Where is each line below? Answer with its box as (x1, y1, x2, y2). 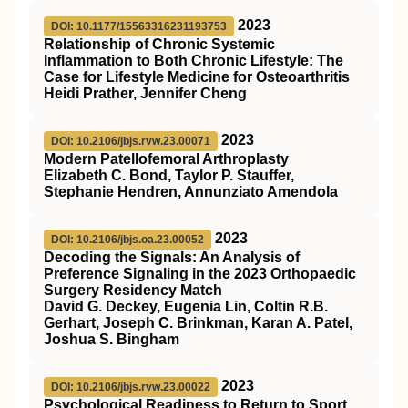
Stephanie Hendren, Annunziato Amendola (44, 184, 338, 199)
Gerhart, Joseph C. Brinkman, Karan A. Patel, (44, 315, 352, 331)
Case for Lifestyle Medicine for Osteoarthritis (44, 69, 350, 85)
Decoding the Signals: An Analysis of (44, 250, 300, 265)
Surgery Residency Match (44, 282, 222, 298)
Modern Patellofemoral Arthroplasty (44, 151, 289, 167)
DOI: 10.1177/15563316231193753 (51, 20, 227, 33)
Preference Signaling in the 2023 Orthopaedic (44, 266, 356, 281)
